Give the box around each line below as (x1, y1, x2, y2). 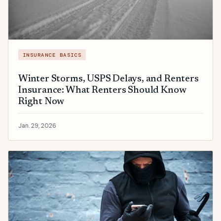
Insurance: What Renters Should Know (18, 85, 186, 95)
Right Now (18, 97, 65, 107)
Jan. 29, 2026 (18, 122, 56, 130)
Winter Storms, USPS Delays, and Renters (18, 74, 199, 84)
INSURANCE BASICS (22, 51, 82, 58)
